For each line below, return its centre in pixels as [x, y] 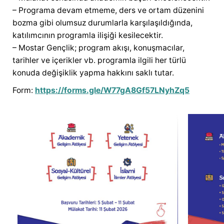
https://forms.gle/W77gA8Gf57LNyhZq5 [112, 90]
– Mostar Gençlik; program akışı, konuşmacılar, [98, 47]
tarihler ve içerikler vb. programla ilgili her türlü [99, 60]
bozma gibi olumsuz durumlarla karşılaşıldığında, [102, 22]
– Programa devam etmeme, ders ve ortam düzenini [108, 10]
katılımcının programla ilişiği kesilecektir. [88, 35]
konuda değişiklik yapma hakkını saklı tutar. [93, 72]
